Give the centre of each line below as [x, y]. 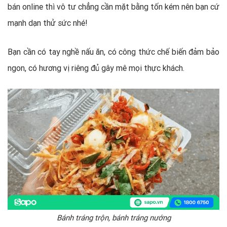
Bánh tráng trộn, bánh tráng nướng [113, 218]
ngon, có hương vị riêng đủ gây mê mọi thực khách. [96, 68]
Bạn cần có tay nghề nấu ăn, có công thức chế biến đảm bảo [113, 51]
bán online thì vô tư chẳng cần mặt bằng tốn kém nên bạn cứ [113, 6]
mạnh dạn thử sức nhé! [48, 23]
